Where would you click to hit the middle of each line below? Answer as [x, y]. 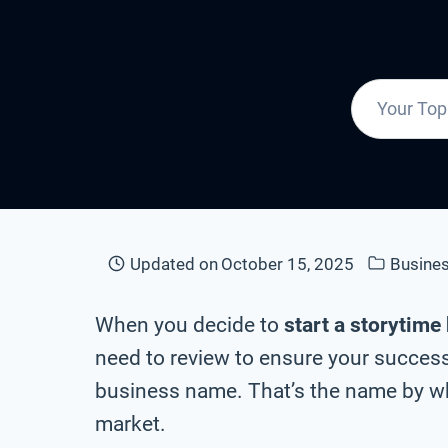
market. [130, 423]
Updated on [174, 263]
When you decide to [189, 324]
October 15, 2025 [288, 263]
